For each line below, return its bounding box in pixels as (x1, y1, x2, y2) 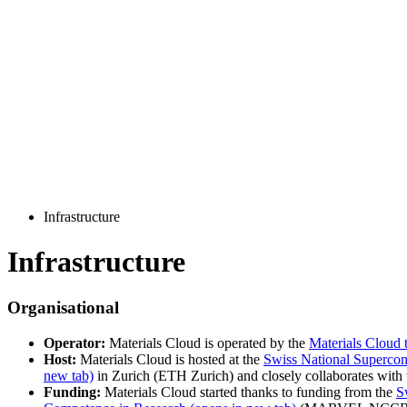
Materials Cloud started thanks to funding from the (101, 384, 396, 401)
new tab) (44, 368, 94, 384)
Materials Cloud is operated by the (105, 335, 309, 352)
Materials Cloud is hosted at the (76, 352, 263, 368)
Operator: (44, 335, 105, 352)
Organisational (7, 298, 119, 318)
